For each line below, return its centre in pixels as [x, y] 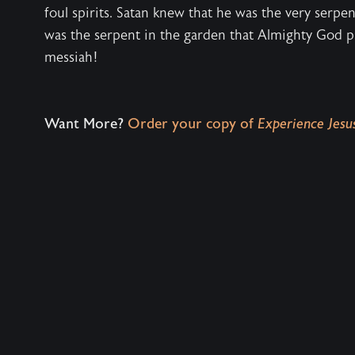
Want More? [84, 124]
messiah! [71, 57]
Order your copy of [191, 124]
